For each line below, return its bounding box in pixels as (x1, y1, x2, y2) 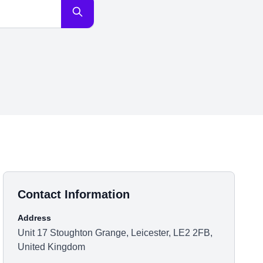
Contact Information (18, 188, 130, 201)
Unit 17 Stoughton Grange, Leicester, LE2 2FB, (18, 228, 213, 238)
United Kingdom (18, 242, 86, 252)
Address (18, 213, 52, 222)
